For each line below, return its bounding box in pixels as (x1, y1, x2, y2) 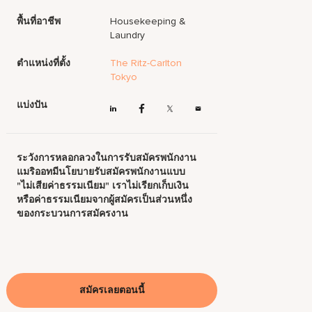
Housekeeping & (110, 15, 187, 27)
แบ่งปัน (17, 99, 48, 111)
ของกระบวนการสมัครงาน (17, 208, 129, 220)
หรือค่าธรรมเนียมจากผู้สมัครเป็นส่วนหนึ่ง (17, 194, 193, 206)
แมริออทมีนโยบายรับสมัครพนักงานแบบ (17, 166, 186, 178)
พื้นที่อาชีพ (17, 15, 61, 27)
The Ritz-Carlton (110, 57, 182, 69)
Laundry (110, 29, 146, 41)
